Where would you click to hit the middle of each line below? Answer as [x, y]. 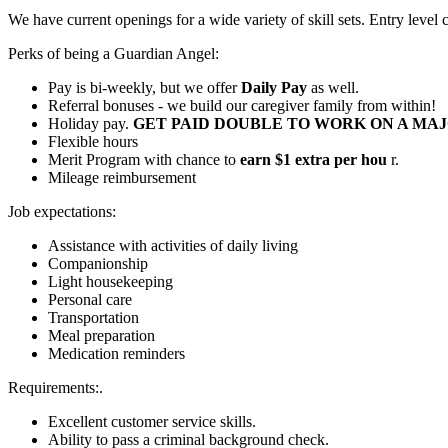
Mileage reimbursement [122, 178]
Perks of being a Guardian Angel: [113, 54]
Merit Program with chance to [144, 160]
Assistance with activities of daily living [173, 246]
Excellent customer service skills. [152, 422]
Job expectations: [62, 212]
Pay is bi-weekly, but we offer [144, 88]
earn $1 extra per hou [315, 160]
